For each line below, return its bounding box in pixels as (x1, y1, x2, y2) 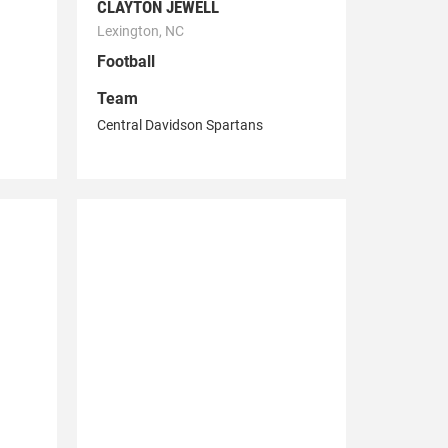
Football (96, 52, 155, 72)
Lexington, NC (96, 23, 184, 40)
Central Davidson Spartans (96, 117, 263, 134)
